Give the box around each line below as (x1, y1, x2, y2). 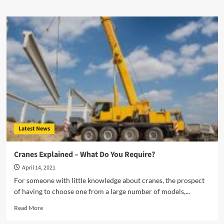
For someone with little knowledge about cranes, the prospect (13, 176, 204, 184)
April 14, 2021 (21, 163, 55, 172)
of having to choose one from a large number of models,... (13, 187, 190, 195)
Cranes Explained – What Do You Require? (13, 149, 155, 160)
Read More (13, 204, 43, 211)
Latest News (18, 124, 50, 133)
